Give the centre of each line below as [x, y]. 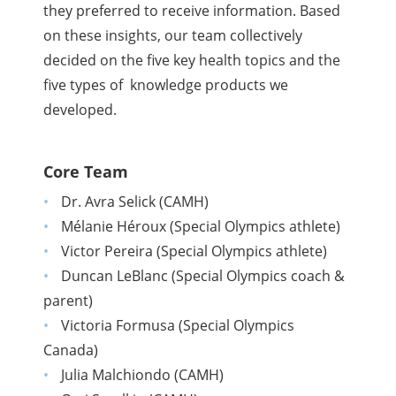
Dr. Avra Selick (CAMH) [134, 202]
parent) [69, 301]
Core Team [86, 172]
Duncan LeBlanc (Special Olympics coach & [202, 276]
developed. [80, 110]
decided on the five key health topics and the [192, 61]
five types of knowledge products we [166, 85]
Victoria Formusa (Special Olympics [177, 326]
